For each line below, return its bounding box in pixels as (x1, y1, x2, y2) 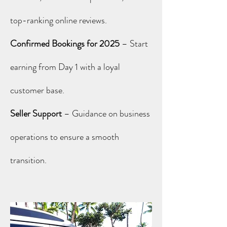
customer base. (10, 84, 64, 97)
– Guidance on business (64, 107, 150, 120)
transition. (10, 154, 47, 167)
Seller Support (10, 107, 64, 120)
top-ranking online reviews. (10, 14, 107, 27)
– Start (120, 37, 148, 50)
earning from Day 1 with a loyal (10, 60, 120, 73)
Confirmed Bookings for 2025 (10, 37, 120, 50)
